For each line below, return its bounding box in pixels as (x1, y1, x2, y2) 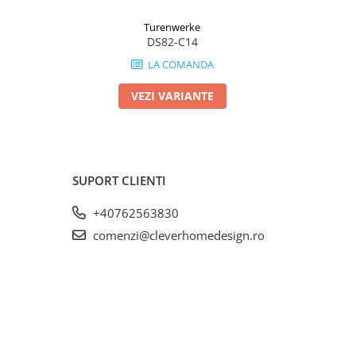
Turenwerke (144, 20, 200, 34)
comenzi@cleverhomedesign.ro (90, 227, 265, 243)
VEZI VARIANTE (130, 88, 214, 103)
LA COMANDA (145, 57, 214, 72)
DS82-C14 (146, 34, 198, 49)
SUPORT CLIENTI (72, 172, 166, 188)
